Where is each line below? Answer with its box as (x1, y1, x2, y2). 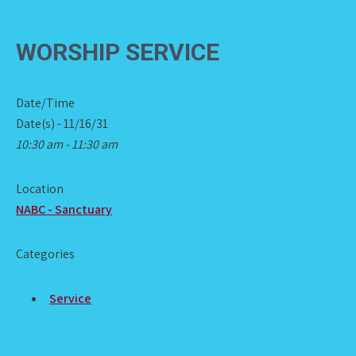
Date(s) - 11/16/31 (16, 115, 108, 132)
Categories (16, 246, 75, 262)
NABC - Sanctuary (16, 201, 112, 218)
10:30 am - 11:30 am (16, 136, 118, 153)
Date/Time (16, 95, 75, 111)
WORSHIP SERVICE (16, 38, 219, 66)
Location (16, 180, 64, 197)
